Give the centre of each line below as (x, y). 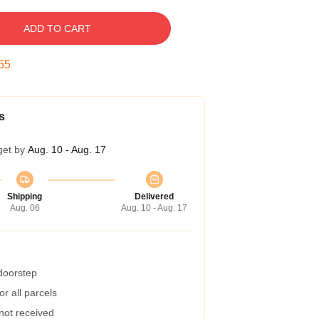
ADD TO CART (57, 28)
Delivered (154, 197)
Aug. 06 (25, 208)
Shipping (25, 197)
